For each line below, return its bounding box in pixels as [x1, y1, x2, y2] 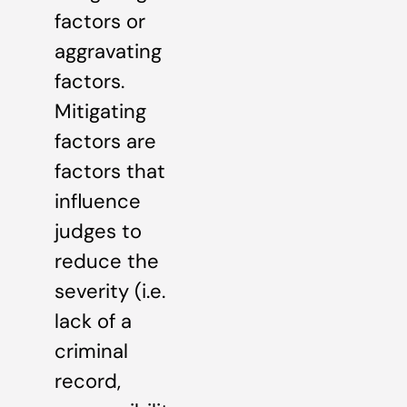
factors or [55, 7, 145, 35]
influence [55, 187, 141, 214]
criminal [55, 337, 128, 364]
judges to [55, 217, 142, 244]
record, [55, 367, 121, 394]
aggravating [55, 37, 162, 65]
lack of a [55, 307, 132, 334]
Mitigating [55, 97, 146, 124]
